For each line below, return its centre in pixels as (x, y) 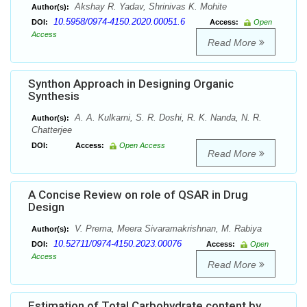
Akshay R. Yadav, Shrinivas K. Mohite (149, 7)
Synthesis (54, 96)
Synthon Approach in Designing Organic (131, 84)
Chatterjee (52, 130)
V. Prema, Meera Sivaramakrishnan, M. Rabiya (167, 229)
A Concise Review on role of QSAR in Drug (138, 195)
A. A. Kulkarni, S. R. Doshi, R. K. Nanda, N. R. (167, 118)
